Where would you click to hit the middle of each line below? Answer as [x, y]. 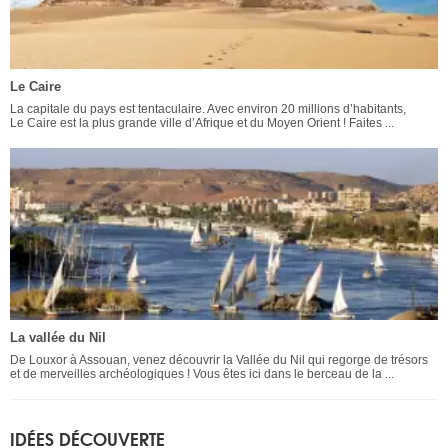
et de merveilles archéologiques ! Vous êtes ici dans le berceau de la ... [202, 373]
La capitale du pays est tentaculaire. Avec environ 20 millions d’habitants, [208, 109]
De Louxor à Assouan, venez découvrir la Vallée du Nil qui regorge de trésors [219, 359]
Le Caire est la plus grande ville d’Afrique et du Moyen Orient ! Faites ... [202, 123]
